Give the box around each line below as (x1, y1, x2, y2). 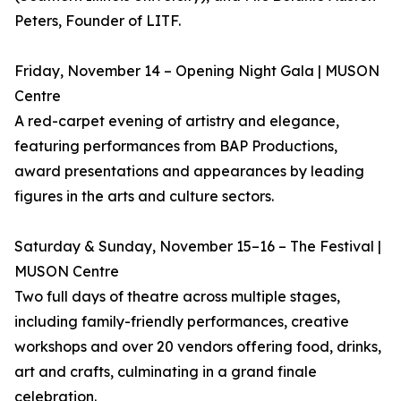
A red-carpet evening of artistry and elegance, (14, 112, 339, 130)
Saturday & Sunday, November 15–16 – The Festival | (14, 237, 381, 255)
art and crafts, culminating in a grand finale (14, 363, 317, 380)
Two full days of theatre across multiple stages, (14, 287, 340, 305)
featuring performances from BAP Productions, (14, 137, 337, 155)
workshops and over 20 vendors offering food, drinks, (14, 337, 381, 355)
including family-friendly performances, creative (14, 312, 349, 330)
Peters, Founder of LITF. (14, 12, 181, 30)
